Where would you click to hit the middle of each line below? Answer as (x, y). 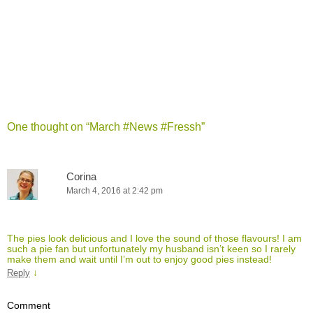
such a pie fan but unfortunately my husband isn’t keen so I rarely (151, 249)
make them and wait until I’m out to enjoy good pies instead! (139, 260)
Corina (81, 177)
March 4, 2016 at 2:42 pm (115, 191)
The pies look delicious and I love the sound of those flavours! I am (154, 239)
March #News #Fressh (145, 127)
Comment (29, 306)
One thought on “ (48, 127)
